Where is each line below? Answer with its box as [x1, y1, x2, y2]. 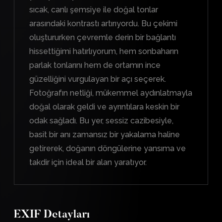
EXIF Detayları [14, 209, 90, 221]
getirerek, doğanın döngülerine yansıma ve [29, 143, 186, 153]
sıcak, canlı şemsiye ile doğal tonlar [29, 4, 158, 14]
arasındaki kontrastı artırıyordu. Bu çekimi [29, 18, 177, 28]
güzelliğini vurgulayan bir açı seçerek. [29, 74, 166, 84]
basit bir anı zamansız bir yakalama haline [29, 129, 180, 139]
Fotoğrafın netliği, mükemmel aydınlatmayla [29, 88, 192, 98]
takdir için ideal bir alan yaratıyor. [29, 157, 147, 167]
